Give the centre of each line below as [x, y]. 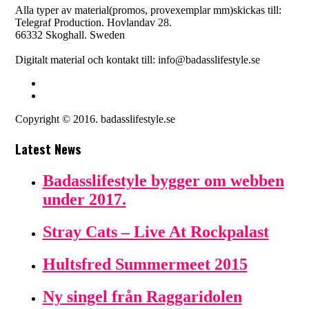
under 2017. [84, 200]
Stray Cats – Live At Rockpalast [156, 232]
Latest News [48, 149]
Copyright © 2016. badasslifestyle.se [95, 119]
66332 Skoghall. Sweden [70, 35]
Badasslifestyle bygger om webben [163, 181]
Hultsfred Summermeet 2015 [145, 265]
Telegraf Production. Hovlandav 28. [93, 23]
